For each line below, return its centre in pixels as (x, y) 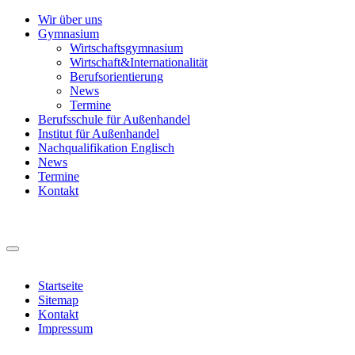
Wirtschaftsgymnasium (126, 48)
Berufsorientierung (116, 76)
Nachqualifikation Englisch (106, 148)
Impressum (65, 328)
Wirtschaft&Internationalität (139, 62)
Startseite (61, 286)
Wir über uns (70, 19)
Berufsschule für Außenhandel (114, 119)
